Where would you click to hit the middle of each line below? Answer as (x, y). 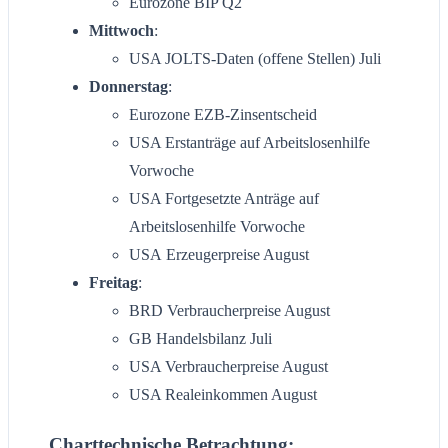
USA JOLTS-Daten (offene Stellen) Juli (257, 58)
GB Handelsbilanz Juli (200, 338)
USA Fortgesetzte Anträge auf (224, 198)
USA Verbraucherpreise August (228, 366)
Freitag (113, 282)
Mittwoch (121, 30)
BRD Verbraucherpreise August (229, 310)
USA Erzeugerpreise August (219, 254)
